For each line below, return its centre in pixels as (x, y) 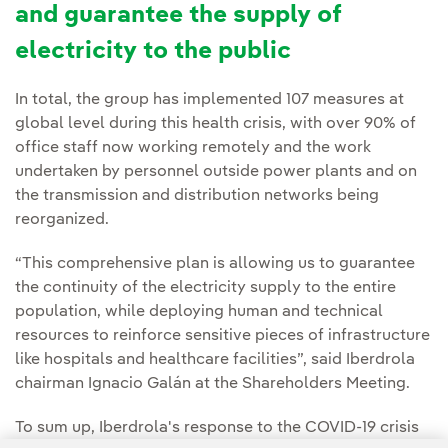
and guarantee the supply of (178, 16)
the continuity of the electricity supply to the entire (205, 288)
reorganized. (62, 220)
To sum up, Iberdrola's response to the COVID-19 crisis (217, 428)
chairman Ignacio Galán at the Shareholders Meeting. (212, 384)
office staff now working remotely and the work (193, 148)
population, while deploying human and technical (199, 312)
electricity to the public (153, 52)
